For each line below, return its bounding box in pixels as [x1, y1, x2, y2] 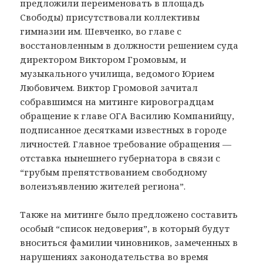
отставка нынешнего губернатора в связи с [20, 151, 221, 164]
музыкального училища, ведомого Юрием [20, 67, 215, 79]
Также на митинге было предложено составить [20, 208, 238, 220]
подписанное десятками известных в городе [20, 123, 227, 136]
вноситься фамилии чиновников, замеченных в [20, 236, 238, 248]
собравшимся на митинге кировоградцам [20, 95, 214, 107]
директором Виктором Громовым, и [20, 53, 187, 65]
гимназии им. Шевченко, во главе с [20, 25, 182, 37]
